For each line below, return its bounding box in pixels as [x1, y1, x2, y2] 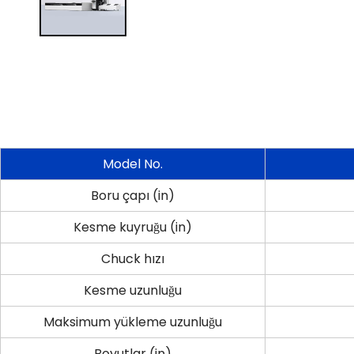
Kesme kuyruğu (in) [73, 217, 192, 236]
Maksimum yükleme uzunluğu [43, 312, 222, 331]
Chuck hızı [101, 249, 164, 268]
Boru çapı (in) [91, 186, 175, 205]
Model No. [103, 154, 163, 173]
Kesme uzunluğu [84, 281, 182, 299]
